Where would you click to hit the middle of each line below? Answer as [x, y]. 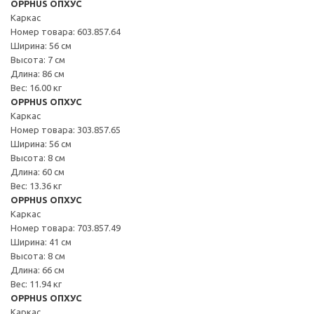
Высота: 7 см [38, 59]
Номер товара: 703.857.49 [66, 227]
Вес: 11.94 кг [36, 284]
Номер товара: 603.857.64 [66, 31]
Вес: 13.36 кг [36, 185]
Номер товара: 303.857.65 [66, 129]
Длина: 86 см [37, 73]
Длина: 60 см [37, 171]
